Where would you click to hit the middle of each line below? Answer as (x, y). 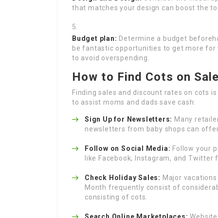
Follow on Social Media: (128, 148)
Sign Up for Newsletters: (129, 119)
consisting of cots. (116, 197)
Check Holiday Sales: (123, 178)
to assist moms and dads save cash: (134, 102)
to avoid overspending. (111, 58)
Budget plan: (95, 38)
